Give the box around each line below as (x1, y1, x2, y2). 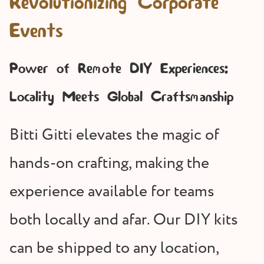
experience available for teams (9, 180, 214, 204)
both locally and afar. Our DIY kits (9, 209, 238, 232)
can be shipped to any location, (9, 237, 219, 260)
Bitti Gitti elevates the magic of (9, 124, 219, 147)
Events (9, 19, 63, 44)
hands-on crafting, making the (9, 152, 209, 176)
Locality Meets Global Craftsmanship (9, 88, 233, 107)
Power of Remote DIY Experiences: (9, 60, 228, 79)
